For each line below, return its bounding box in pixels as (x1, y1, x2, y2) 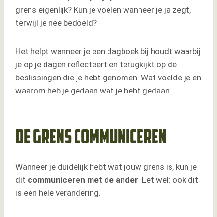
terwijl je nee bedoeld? (15, 18, 97, 28)
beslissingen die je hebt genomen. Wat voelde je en (15, 73, 201, 83)
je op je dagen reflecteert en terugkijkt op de (15, 60, 177, 70)
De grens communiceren (15, 129, 167, 149)
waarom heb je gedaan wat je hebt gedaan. (15, 86, 171, 96)
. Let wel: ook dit (138, 175, 198, 185)
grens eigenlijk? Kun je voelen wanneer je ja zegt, (15, 5, 191, 15)
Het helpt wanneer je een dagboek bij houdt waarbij (15, 46, 201, 57)
